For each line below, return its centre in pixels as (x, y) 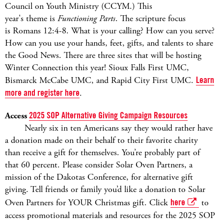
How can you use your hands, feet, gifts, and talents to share (109, 43)
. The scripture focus (151, 18)
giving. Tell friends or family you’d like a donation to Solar (105, 189)
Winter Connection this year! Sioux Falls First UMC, (97, 68)
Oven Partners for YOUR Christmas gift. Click (88, 203)
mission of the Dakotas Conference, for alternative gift (99, 177)
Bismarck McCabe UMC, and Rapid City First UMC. (100, 80)
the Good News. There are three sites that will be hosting (103, 55)
